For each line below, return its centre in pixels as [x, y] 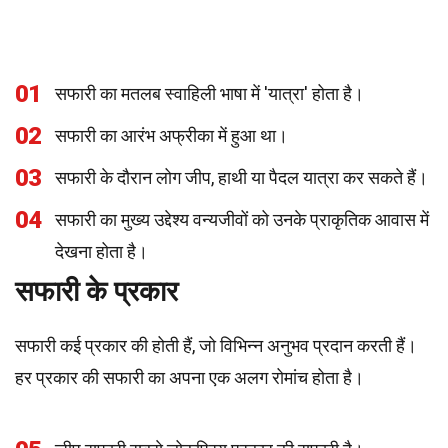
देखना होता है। [101, 251]
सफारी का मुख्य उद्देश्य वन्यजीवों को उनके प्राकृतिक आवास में [242, 219]
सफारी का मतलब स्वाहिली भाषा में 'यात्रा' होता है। [209, 93]
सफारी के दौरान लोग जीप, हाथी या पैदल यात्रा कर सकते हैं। [241, 177]
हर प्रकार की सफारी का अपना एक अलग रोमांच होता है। [189, 377]
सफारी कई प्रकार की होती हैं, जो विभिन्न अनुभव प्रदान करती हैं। [216, 345]
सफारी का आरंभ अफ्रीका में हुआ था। [171, 135]
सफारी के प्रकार [96, 291]
